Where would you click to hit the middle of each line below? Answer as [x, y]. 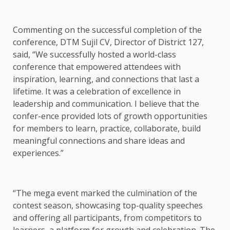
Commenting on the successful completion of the [107, 30]
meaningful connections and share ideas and [99, 141]
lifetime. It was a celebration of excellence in [97, 92]
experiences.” [38, 153]
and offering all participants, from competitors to [107, 218]
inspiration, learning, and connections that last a [106, 79]
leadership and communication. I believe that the [106, 104]
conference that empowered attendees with [97, 67]
